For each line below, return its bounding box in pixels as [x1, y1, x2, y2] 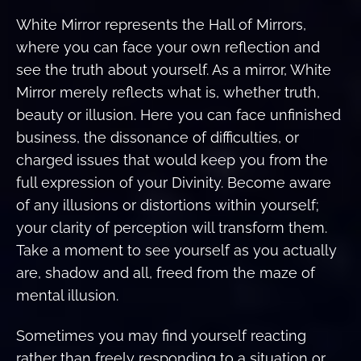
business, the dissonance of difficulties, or [16, 128, 299, 146]
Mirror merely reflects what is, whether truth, [16, 83, 320, 101]
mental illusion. [16, 286, 118, 304]
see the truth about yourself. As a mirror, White [16, 60, 331, 78]
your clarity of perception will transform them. [16, 218, 327, 236]
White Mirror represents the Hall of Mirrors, [16, 15, 306, 33]
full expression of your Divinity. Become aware [16, 173, 331, 191]
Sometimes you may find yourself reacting [16, 327, 306, 345]
